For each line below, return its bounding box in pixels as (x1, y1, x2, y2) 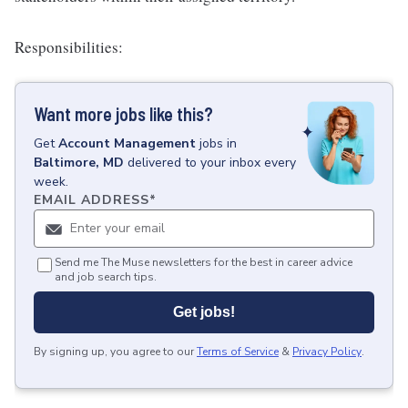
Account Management (58, 135, 196, 152)
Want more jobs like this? (34, 103, 213, 125)
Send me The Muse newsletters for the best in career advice (55, 255, 352, 270)
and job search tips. (55, 270, 157, 284)
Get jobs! (173, 304, 235, 320)
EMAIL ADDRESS (34, 191, 149, 209)
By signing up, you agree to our (34, 344, 194, 359)
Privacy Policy (292, 344, 362, 359)
